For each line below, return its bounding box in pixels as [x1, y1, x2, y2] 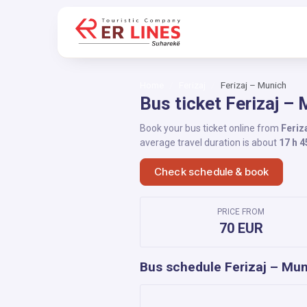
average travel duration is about [140, 137, 279, 148]
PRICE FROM [217, 207, 265, 217]
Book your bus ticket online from [140, 123, 281, 134]
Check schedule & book [154, 165, 269, 178]
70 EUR [219, 220, 263, 236]
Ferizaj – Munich [221, 79, 286, 90]
